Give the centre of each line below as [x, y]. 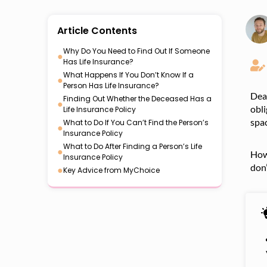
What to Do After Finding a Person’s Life [133, 146]
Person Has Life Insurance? [111, 86]
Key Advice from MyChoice [111, 170]
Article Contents [97, 31]
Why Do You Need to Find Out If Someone [136, 51]
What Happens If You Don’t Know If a [128, 75]
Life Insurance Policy [100, 109]
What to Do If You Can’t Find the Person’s [136, 122]
